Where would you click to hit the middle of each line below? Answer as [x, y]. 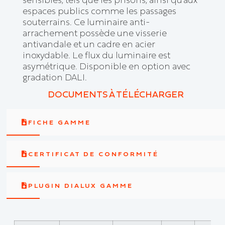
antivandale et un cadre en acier [88, 44]
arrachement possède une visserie [94, 33]
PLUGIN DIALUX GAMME [81, 186]
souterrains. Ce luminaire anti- [86, 22]
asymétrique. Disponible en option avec [106, 66]
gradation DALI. [54, 77]
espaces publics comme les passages [99, 11]
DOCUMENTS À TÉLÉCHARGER [116, 94]
